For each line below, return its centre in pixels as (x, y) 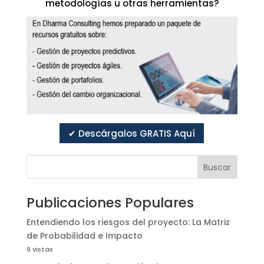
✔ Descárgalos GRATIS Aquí (132, 133)
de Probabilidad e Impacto (84, 236)
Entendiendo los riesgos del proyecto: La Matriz (128, 222)
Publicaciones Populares (110, 203)
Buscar (217, 167)
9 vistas (39, 250)
